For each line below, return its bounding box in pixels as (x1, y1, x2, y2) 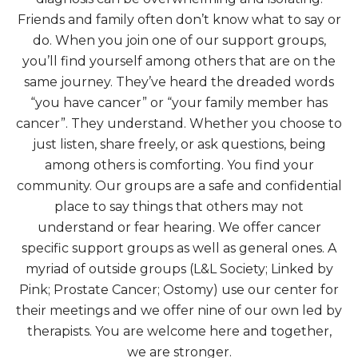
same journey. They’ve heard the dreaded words (24, 74, 334, 89)
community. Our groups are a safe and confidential (16, 177, 342, 193)
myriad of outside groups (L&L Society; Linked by (25, 261, 333, 276)
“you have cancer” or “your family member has (30, 94, 328, 110)
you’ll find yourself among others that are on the (22, 53, 336, 69)
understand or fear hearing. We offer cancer (37, 219, 321, 235)
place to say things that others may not (54, 198, 304, 214)
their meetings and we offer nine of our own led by (16, 302, 342, 318)
